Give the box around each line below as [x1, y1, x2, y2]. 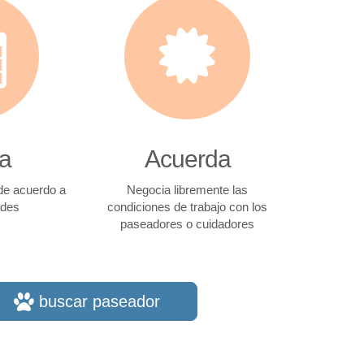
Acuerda [144, 145, 231, 172]
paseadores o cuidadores [120, 217, 255, 231]
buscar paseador [33, 292, 160, 310]
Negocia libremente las [127, 183, 249, 197]
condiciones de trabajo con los [107, 200, 268, 214]
